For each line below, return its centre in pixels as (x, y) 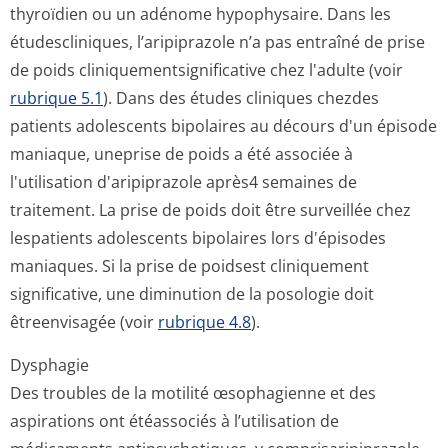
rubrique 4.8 (204, 322)
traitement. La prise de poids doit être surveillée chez (210, 210)
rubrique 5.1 (56, 98)
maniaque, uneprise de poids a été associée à (181, 154)
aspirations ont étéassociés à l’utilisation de (174, 421)
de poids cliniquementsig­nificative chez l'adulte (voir (206, 70)
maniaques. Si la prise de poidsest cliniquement (189, 266)
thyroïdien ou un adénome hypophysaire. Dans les (200, 14)
